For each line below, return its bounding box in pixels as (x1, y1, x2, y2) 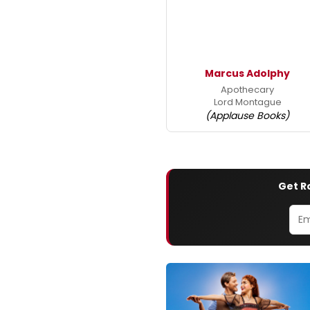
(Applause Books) (206, 109, 290, 123)
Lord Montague (213, 95, 282, 109)
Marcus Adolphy (205, 66, 291, 81)
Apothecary (221, 83, 275, 97)
